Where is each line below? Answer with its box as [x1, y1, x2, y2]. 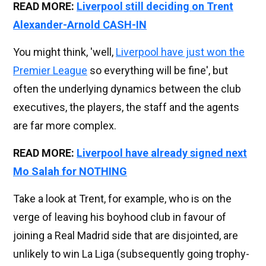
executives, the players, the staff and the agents [13, 101, 239, 114]
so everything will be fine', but [87, 64, 228, 77]
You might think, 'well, [13, 46, 116, 59]
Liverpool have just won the [116, 46, 245, 59]
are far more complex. [13, 119, 116, 132]
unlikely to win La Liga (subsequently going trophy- [13, 248, 249, 261]
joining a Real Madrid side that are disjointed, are [13, 229, 238, 242]
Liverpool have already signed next [77, 147, 247, 160]
